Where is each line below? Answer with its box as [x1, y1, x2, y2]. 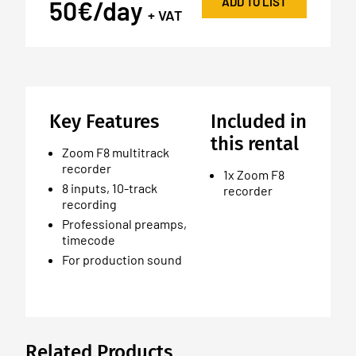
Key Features [49, 110, 159, 133]
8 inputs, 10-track [62, 180, 157, 195]
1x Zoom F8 [222, 166, 284, 182]
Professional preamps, [62, 215, 187, 231]
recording [62, 195, 117, 211]
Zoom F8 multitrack [62, 144, 169, 160]
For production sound [62, 251, 182, 267]
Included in [210, 110, 307, 133]
